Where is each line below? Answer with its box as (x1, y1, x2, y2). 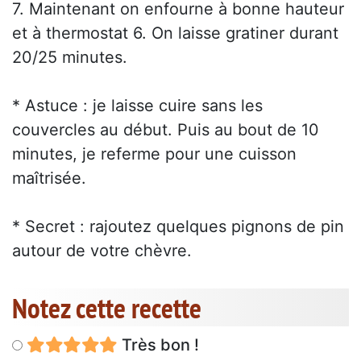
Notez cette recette (12, 289, 201, 327)
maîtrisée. (12, 168, 86, 189)
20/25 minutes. (12, 48, 127, 68)
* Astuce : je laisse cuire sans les (12, 96, 263, 116)
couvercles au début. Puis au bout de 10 (12, 120, 319, 140)
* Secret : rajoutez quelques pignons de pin (12, 217, 344, 237)
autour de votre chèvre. (12, 241, 192, 261)
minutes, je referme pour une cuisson (12, 144, 297, 164)
